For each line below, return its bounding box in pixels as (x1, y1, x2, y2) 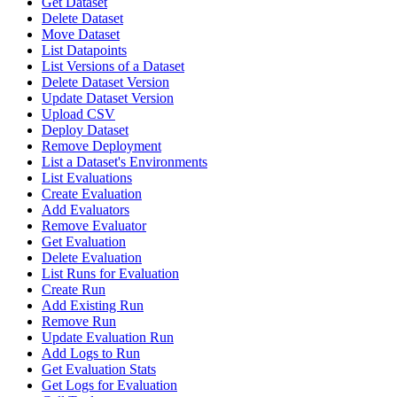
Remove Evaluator (42, 218, 146, 234)
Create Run (42, 282, 105, 298)
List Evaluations (42, 170, 132, 186)
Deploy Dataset (42, 122, 128, 138)
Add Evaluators (42, 202, 129, 218)
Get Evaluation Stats (42, 362, 156, 378)
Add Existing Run (42, 298, 144, 314)
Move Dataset (42, 27, 120, 43)
